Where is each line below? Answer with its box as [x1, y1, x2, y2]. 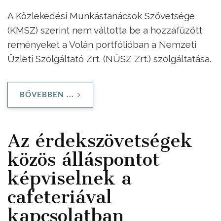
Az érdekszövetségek [7, 130, 192, 152]
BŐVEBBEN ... [20, 91, 74, 99]
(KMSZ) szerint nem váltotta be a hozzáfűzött [7, 24, 202, 36]
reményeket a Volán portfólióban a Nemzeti [7, 38, 196, 50]
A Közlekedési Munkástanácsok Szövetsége [7, 10, 195, 21]
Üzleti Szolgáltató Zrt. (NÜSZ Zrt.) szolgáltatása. [7, 53, 211, 64]
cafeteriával [7, 186, 112, 208]
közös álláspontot [7, 148, 159, 171]
